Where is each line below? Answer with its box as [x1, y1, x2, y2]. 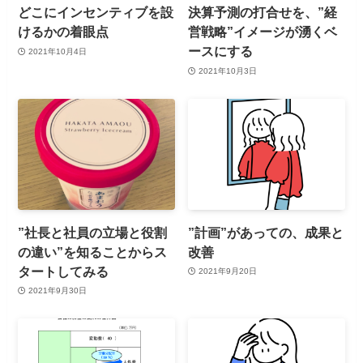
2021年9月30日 [28, 286, 87, 296]
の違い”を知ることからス [18, 244, 168, 259]
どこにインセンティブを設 [18, 5, 174, 20]
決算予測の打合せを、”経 [188, 5, 338, 20]
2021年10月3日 [198, 66, 257, 75]
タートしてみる [18, 263, 109, 279]
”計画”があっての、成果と [188, 224, 344, 240]
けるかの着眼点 [18, 24, 109, 40]
